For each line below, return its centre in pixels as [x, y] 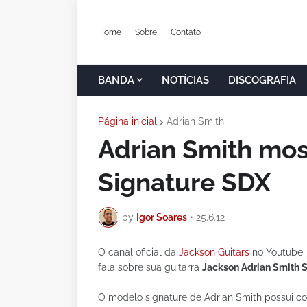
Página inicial [127, 121]
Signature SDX [184, 182]
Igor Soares [162, 217]
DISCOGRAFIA [262, 80]
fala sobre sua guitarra [150, 267]
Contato [186, 32]
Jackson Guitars [214, 252]
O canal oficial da [138, 252]
